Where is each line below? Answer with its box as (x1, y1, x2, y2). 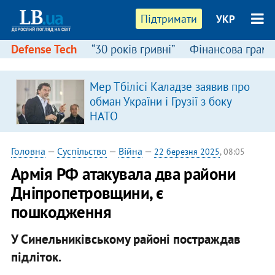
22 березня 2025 (153, 146, 220, 157)
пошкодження (10, 201, 111, 222)
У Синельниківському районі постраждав (10, 230, 241, 247)
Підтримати (141, 12, 198, 26)
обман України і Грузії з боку (89, 94, 231, 109)
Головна (10, 145, 45, 157)
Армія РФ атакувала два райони (10, 163, 236, 184)
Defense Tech (10, 42, 77, 56)
